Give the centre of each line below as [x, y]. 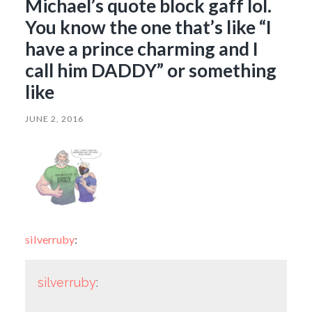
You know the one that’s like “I [148, 27]
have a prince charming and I [141, 48]
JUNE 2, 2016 [54, 118]
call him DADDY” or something [150, 70]
